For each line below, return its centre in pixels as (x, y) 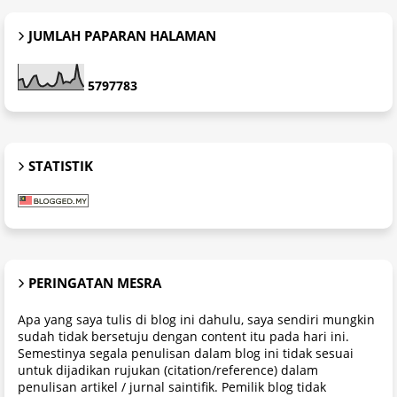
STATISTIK (61, 166)
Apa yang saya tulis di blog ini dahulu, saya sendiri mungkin (196, 319)
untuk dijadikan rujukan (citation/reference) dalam (168, 370)
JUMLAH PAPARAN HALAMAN (122, 35)
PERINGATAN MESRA (95, 283)
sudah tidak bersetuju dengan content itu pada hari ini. (183, 336)
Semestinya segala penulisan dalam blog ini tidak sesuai (186, 353)
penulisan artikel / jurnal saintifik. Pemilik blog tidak (172, 387)
